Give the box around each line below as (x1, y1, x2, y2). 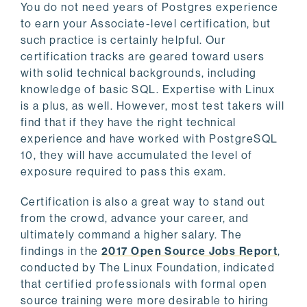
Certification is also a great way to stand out (21, 195, 266, 209)
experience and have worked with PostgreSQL (21, 132, 278, 146)
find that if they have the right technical (21, 116, 236, 130)
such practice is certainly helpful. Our (21, 34, 226, 47)
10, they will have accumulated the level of (21, 149, 253, 162)
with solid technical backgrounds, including (21, 66, 257, 80)
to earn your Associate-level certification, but (21, 17, 271, 31)
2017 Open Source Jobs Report (101, 245, 278, 258)
